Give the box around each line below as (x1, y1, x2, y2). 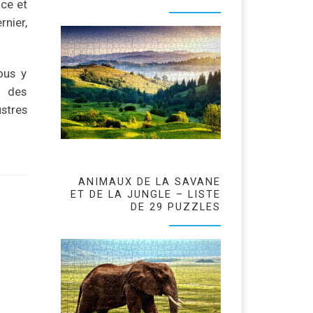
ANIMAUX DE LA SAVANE (78, 175, 221, 189)
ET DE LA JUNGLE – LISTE (71, 188, 221, 201)
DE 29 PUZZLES (131, 201, 221, 214)
